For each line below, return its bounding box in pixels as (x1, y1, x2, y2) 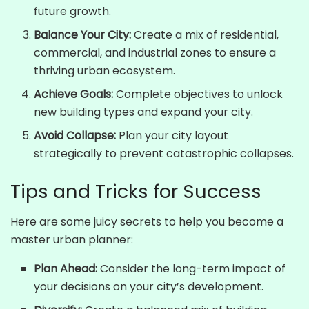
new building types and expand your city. (34, 103, 254, 120)
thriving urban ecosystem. (34, 62, 176, 79)
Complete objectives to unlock (113, 86, 283, 102)
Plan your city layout (116, 127, 229, 143)
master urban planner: (10, 232, 133, 248)
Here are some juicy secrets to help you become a (10, 214, 283, 230)
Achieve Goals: (34, 86, 114, 102)
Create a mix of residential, (131, 26, 279, 43)
